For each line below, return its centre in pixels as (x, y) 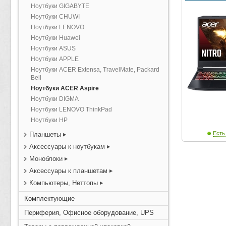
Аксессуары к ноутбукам (67, 147)
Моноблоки (46, 159)
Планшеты (45, 134)
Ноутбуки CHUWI (55, 17)
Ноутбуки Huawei (55, 38)
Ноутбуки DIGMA (55, 99)
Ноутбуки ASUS (53, 48)
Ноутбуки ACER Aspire (65, 88)
